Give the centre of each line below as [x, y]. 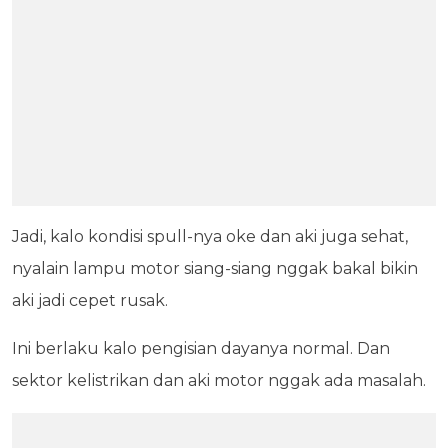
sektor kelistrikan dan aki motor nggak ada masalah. [219, 380]
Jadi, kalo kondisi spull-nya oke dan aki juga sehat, [210, 236]
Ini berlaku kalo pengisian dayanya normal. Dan [201, 348]
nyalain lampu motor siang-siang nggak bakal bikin [215, 268]
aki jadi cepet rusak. [90, 300]
